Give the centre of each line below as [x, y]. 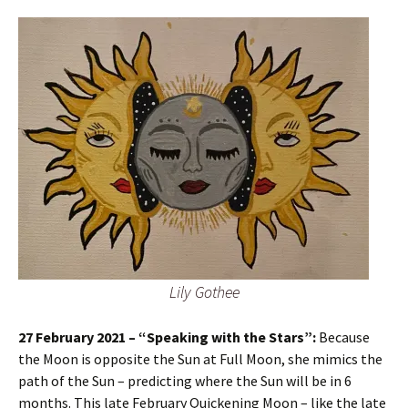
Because [344, 337]
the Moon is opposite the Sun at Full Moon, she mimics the [200, 359]
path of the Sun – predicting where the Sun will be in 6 [185, 381]
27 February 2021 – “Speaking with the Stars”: [168, 337]
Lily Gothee [204, 292]
